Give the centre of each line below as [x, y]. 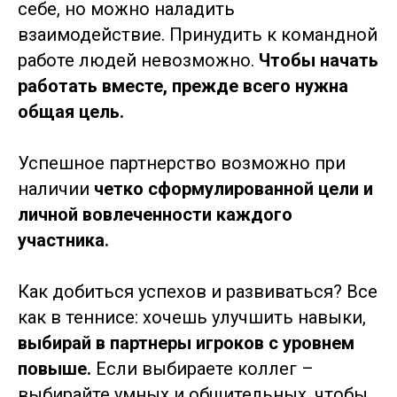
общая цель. [71, 112]
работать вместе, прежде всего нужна [183, 86]
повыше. [54, 369]
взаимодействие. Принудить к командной [198, 35]
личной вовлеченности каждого [155, 214]
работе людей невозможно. [138, 60]
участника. [63, 240]
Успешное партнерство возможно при [182, 163]
